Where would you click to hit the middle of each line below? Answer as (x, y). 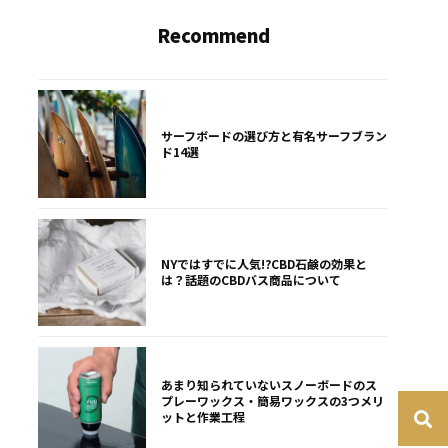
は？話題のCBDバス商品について (250, 280)
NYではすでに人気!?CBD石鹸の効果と (263, 264)
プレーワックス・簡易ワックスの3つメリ (272, 400)
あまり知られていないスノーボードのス (268, 384)
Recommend (213, 35)
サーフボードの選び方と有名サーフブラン (273, 135)
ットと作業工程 (202, 416)
